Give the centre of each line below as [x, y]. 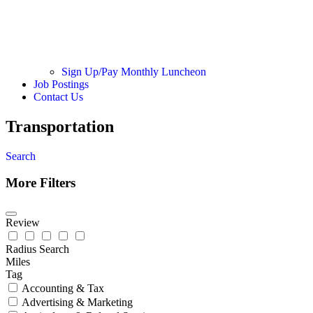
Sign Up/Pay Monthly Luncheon [134, 71]
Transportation [60, 126]
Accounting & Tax [63, 288]
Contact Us [58, 96]
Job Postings [61, 84]
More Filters [41, 183]
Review [23, 222]
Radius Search [37, 249]
